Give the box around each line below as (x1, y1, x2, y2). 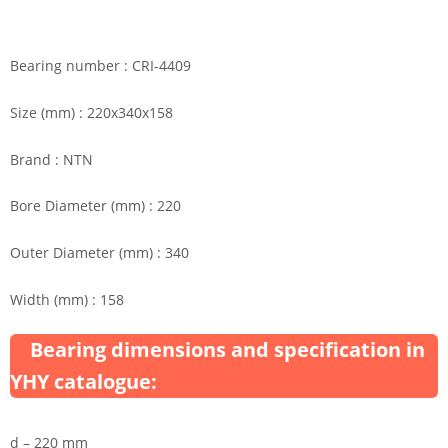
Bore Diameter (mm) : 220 (10, 196, 181, 216)
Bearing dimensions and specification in (30, 336, 425, 364)
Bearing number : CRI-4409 (10, 55, 191, 75)
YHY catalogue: (10, 368, 157, 396)
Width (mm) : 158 (10, 290, 124, 310)
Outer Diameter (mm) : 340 (10, 243, 189, 263)
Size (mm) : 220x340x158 (10, 102, 173, 122)
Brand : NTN (10, 149, 93, 169)
